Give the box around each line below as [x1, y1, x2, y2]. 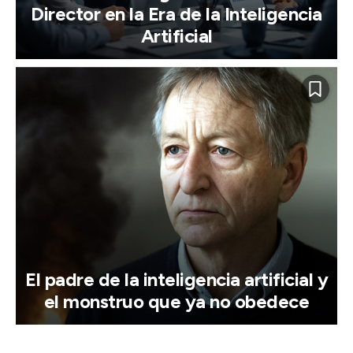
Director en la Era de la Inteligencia [31, 2, 322, 26]
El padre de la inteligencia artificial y [25, 267, 328, 291]
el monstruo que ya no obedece [43, 289, 310, 313]
